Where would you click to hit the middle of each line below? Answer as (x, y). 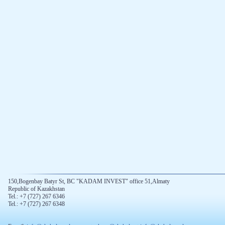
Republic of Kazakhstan (36, 189)
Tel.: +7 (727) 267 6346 (36, 196)
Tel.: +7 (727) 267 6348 (36, 204)
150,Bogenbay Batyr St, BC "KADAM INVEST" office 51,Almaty (89, 181)
